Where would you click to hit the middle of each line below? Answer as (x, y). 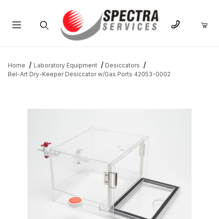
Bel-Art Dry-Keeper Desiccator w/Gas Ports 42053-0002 (89, 74)
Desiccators (123, 66)
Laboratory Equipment (65, 66)
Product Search (44, 48)
